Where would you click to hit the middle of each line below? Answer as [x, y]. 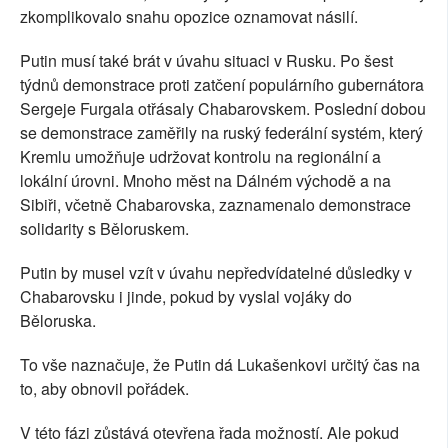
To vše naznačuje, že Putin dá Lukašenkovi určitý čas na [220, 365]
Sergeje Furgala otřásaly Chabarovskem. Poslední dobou [223, 109]
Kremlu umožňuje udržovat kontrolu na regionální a [200, 157]
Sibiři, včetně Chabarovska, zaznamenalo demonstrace [215, 205]
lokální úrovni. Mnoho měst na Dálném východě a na [205, 181]
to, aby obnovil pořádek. [104, 389]
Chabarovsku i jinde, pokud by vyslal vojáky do [186, 297]
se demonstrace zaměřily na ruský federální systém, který [221, 133]
